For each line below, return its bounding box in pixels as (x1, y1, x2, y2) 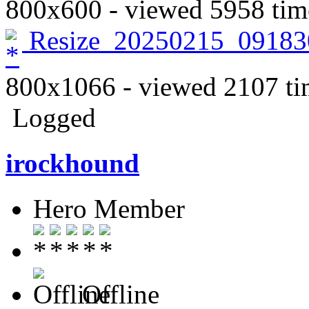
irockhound (6, 148, 139, 178)
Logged (6, 102, 96, 132)
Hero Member (33, 194, 185, 224)
